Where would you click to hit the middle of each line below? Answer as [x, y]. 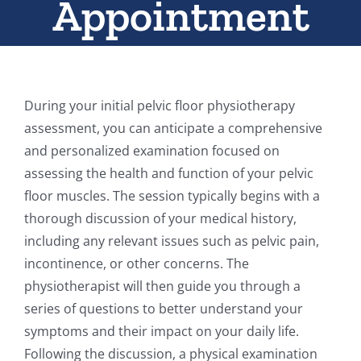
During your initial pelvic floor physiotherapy [160, 106]
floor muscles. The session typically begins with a [172, 196]
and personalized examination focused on [152, 151]
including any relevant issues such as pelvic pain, [172, 241]
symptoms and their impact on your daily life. [162, 331]
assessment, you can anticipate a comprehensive [173, 128]
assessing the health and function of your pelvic [169, 173]
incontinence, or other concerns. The [137, 263]
